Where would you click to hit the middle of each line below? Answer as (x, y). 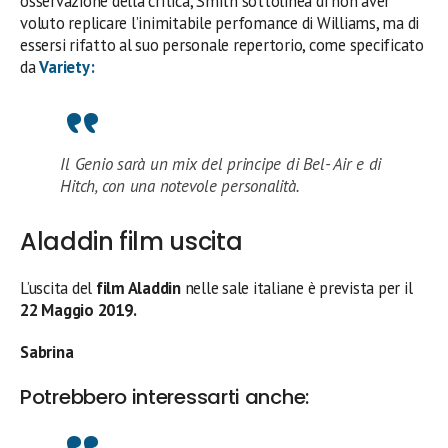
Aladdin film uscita (131, 242)
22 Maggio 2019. (81, 310)
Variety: (67, 67)
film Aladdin (138, 288)
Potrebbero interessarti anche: (164, 397)
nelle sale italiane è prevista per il (296, 288)
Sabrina (47, 352)
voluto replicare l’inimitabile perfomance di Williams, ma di (220, 23)
